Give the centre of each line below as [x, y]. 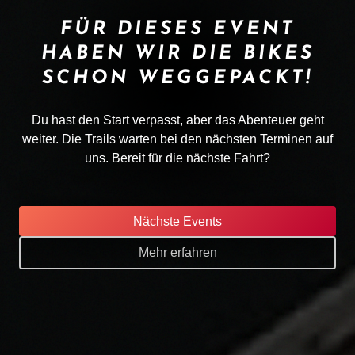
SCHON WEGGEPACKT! [177, 79]
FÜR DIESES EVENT [177, 30]
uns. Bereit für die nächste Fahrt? [177, 158]
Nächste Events [177, 221]
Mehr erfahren [177, 253]
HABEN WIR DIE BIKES [177, 54]
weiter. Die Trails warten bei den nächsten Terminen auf [177, 139]
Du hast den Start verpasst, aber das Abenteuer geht [177, 120]
